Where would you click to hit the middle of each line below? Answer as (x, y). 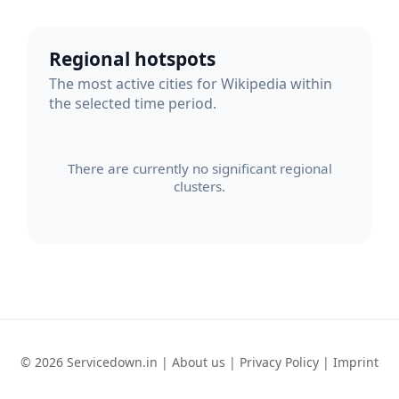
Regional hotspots (132, 58)
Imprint (356, 362)
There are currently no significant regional (199, 168)
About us (199, 362)
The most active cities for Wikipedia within (191, 84)
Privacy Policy (279, 362)
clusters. (199, 186)
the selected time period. (133, 104)
